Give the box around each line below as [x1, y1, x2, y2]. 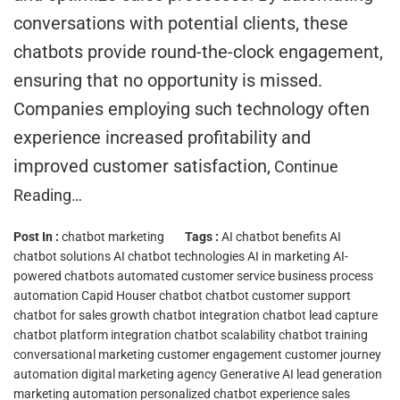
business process [278, 268, 373, 283]
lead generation [296, 366, 382, 381]
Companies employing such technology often [13, 97, 370, 120]
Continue [271, 156, 338, 176]
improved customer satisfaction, [13, 154, 271, 177]
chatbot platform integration [13, 327, 171, 342]
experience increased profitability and [13, 126, 311, 148]
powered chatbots [13, 268, 114, 283]
